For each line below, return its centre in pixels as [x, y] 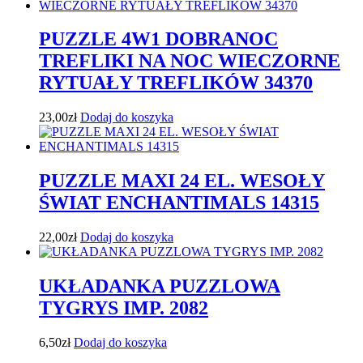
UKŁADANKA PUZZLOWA [160, 286]
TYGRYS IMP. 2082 [124, 308]
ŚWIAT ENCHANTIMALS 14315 [179, 203]
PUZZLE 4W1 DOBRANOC [158, 39]
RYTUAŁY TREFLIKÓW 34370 [176, 83]
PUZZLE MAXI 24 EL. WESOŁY [182, 181]
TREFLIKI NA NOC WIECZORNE [190, 61]
